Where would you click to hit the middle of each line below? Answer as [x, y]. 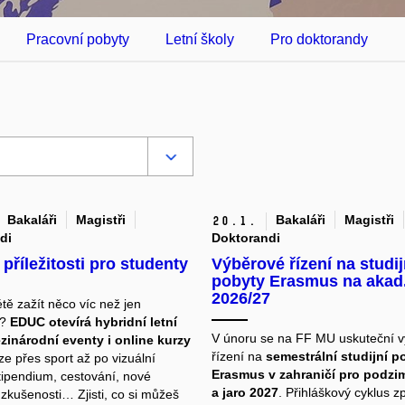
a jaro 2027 [245, 393]
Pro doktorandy [319, 39]
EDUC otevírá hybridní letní [93, 322]
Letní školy [200, 39]
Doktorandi [246, 238]
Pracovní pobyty [78, 39]
